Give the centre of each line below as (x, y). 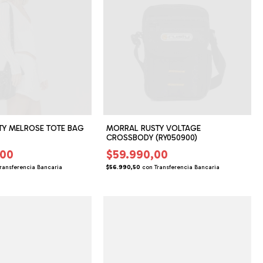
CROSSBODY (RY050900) (152, 137)
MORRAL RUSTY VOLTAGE (154, 128)
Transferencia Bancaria (187, 167)
